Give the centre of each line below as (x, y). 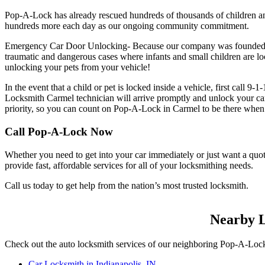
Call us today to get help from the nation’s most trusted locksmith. (127, 185)
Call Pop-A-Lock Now (59, 131)
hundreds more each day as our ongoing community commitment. (127, 26)
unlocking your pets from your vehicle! (77, 67)
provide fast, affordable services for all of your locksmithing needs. (129, 165)
